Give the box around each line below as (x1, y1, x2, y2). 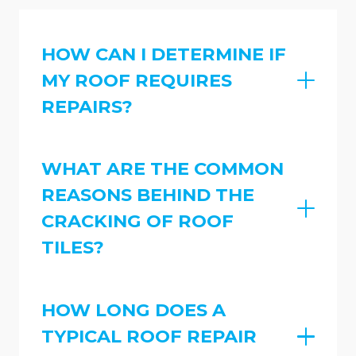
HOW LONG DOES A (41, 299, 226, 322)
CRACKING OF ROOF (41, 210, 234, 233)
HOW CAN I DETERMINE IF (41, 42, 286, 65)
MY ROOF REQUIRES (41, 68, 232, 91)
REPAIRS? (41, 95, 133, 118)
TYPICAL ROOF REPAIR (41, 325, 257, 348)
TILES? (41, 236, 104, 259)
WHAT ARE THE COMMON (41, 157, 284, 180)
